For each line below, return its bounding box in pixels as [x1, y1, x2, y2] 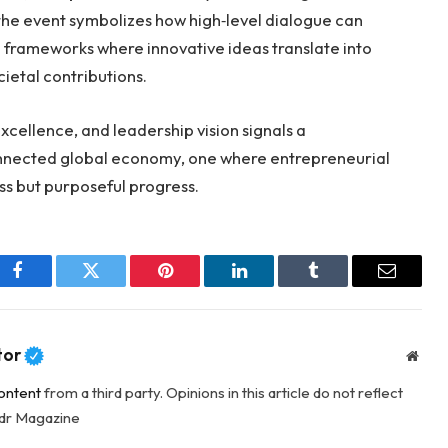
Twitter [89, 276, 142, 295]
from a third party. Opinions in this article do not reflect [41, 383, 403, 403]
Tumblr [311, 276, 365, 295]
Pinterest [163, 276, 227, 295]
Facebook [15, 276, 86, 295]
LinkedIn [237, 276, 304, 295]
